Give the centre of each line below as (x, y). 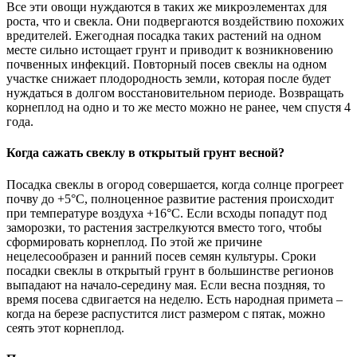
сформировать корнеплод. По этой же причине (134, 241)
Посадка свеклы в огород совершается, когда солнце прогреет (175, 184)
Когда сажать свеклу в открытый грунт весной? (145, 153)
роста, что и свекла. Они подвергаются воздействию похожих (175, 22)
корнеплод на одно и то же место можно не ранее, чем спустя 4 (178, 108)
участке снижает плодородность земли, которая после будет (169, 79)
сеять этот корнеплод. (65, 328)
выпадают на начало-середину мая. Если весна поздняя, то (166, 284)
